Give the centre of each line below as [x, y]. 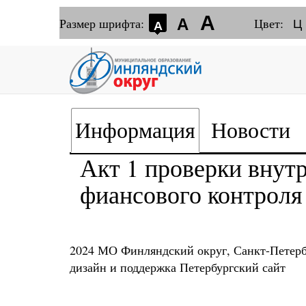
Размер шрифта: [103, 23]
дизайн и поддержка [125, 267]
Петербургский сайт [233, 267]
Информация [135, 130]
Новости [251, 130]
